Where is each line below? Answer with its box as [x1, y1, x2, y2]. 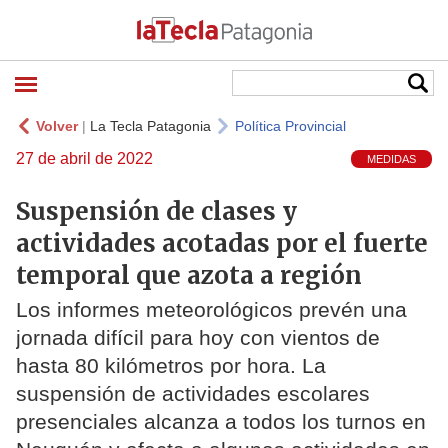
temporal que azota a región [16, 259, 362, 291]
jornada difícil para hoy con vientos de [16, 326, 380, 350]
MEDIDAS [367, 153, 416, 166]
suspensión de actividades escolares [16, 382, 370, 406]
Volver [36, 118, 78, 134]
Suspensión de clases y [16, 195, 297, 227]
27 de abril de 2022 [16, 150, 153, 167]
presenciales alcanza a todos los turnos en [16, 410, 426, 434]
